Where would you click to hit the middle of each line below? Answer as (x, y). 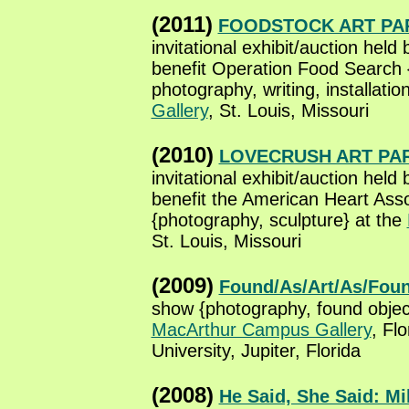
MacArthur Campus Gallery (261, 330)
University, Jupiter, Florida (256, 351)
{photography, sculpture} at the (279, 220)
